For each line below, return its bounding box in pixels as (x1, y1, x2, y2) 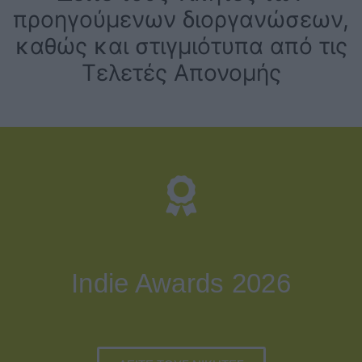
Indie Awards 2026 (70, 268, 292, 298)
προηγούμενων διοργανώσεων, (13, 6, 349, 33)
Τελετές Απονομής (81, 59, 281, 86)
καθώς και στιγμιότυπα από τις (15, 32, 347, 60)
